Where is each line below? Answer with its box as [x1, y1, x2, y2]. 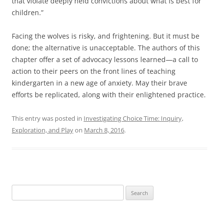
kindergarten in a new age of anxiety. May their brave [12, 78, 187, 88]
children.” [12, 8, 44, 18]
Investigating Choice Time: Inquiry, [84, 114, 183, 123]
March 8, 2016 [84, 126, 124, 135]
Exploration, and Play [12, 126, 73, 135]
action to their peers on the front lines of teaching [12, 66, 175, 76]
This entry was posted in [12, 114, 84, 123]
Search [11, 186, 31, 195]
